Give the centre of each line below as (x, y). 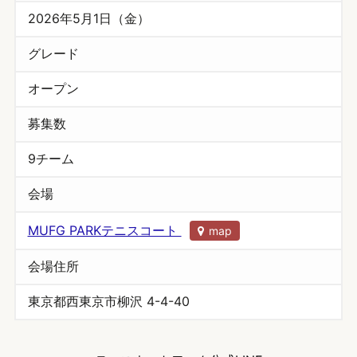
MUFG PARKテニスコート (104, 230)
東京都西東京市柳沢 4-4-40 (108, 301)
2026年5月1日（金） (88, 18)
